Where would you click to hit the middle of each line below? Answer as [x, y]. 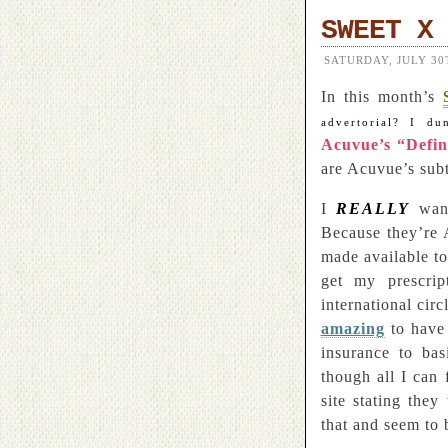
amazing [352, 328]
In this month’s [381, 96]
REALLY [372, 208]
